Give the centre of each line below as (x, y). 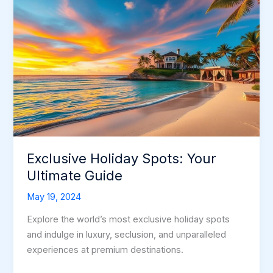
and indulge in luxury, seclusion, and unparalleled (127, 235)
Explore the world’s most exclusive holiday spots (129, 220)
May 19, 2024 (54, 197)
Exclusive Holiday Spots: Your (122, 158)
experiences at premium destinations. (105, 250)
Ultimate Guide (75, 175)
